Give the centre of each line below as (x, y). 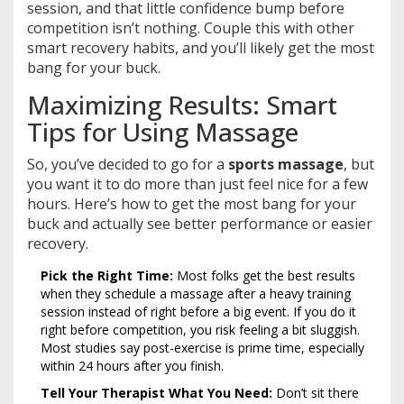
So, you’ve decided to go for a (128, 164)
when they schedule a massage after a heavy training (196, 293)
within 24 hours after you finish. (132, 365)
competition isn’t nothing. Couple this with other (191, 28)
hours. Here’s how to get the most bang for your (192, 203)
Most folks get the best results (264, 275)
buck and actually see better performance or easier (200, 223)
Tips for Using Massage (163, 131)
